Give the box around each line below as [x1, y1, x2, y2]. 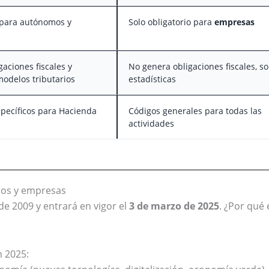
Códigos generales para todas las [128, 105, 262, 117]
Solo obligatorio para [128, 16, 214, 28]
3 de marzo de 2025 [129, 199, 219, 213]
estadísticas [128, 73, 176, 85]
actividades [128, 118, 174, 130]
